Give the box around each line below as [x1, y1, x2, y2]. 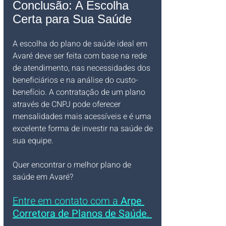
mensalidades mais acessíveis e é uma [13, 110, 153, 123]
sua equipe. [13, 135, 53, 147]
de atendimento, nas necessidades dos [13, 62, 152, 74]
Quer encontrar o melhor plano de [13, 159, 133, 171]
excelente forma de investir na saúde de [13, 123, 155, 135]
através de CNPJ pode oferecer [13, 98, 123, 110]
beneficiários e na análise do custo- [13, 74, 138, 86]
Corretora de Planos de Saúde [13, 206, 147, 221]
